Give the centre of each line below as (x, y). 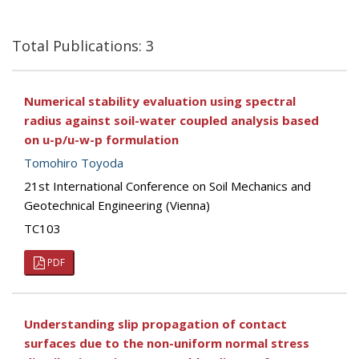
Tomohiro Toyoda (74, 163)
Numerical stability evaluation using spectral (160, 101)
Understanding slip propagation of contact (155, 324)
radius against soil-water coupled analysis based (171, 120)
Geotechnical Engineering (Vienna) (117, 205)
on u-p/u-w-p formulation (101, 139)
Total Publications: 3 (83, 46)
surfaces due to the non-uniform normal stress (167, 343)
